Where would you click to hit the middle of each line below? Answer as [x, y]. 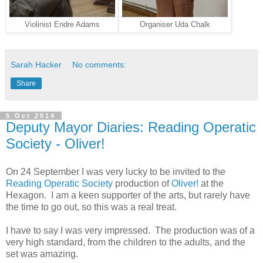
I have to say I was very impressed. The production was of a [130, 230]
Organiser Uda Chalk [175, 24]
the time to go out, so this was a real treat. [91, 207]
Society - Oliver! [55, 143]
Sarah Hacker [36, 64]
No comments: [100, 64]
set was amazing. [42, 254]
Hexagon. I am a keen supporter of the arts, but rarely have [128, 195]
